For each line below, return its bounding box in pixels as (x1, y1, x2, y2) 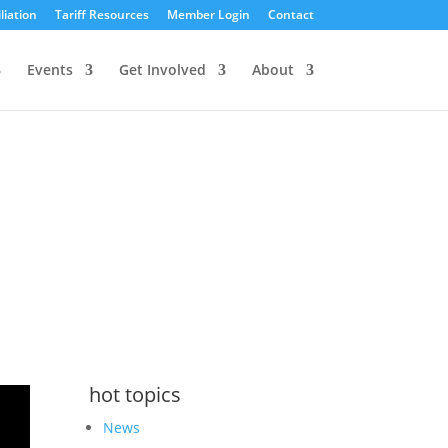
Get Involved (118, 60, 206, 79)
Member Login (166, 6, 250, 23)
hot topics (89, 380, 182, 408)
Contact (267, 6, 314, 23)
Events (26, 60, 73, 79)
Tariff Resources (54, 6, 149, 23)
